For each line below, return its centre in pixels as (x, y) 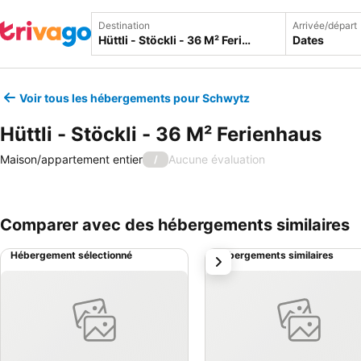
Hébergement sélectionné (71, 255)
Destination (124, 25)
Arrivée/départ (325, 25)
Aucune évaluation (217, 159)
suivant (230, 258)
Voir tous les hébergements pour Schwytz (135, 98)
